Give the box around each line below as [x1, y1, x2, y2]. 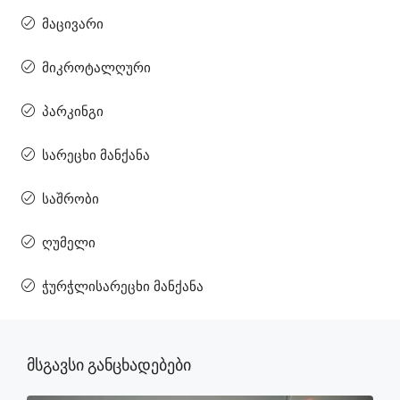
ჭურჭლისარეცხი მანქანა [42, 278, 204, 295]
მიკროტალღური [42, 59, 151, 76]
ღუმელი [42, 234, 96, 251]
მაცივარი [42, 15, 104, 32]
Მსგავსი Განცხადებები [27, 354, 191, 374]
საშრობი [42, 190, 99, 207]
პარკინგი [42, 103, 104, 120]
